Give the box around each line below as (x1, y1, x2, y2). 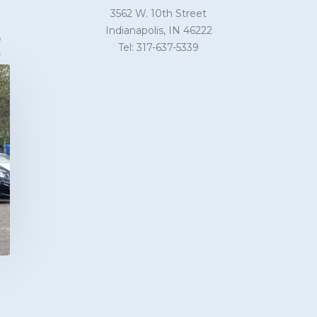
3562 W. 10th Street (110, 7, 207, 20)
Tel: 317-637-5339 (118, 41, 199, 54)
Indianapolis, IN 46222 (105, 24, 212, 37)
